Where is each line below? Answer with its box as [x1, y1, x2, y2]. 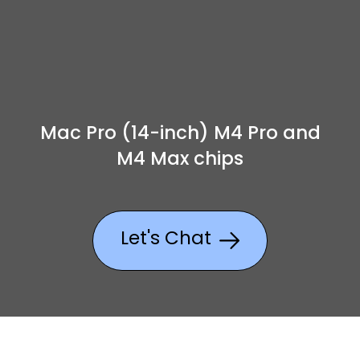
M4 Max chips [117, 151, 243, 170]
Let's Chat [121, 231, 212, 250]
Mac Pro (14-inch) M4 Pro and [39, 125, 321, 145]
